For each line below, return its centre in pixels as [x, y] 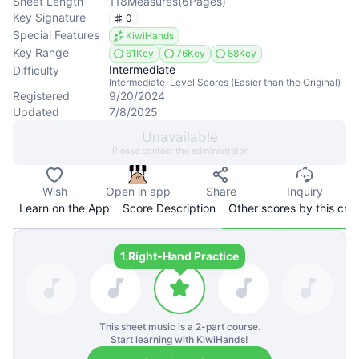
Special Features [56, 35]
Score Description [169, 208]
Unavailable [179, 137]
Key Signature [49, 17]
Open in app [138, 191]
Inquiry [305, 191]
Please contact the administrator [179, 151]
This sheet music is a [147, 327]
